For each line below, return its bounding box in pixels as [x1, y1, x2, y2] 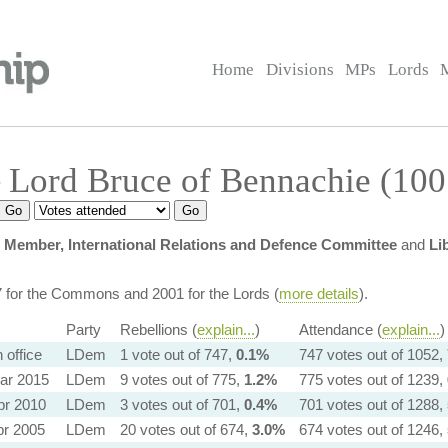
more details [278, 285, 359, 302]
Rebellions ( [119, 321, 197, 338]
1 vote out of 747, [119, 346, 236, 363]
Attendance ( [298, 321, 382, 338]
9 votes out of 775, [119, 371, 244, 388]
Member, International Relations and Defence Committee [3, 236, 397, 253]
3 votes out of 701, [119, 396, 244, 413]
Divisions [265, 60, 334, 79]
